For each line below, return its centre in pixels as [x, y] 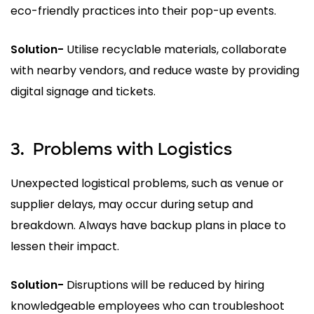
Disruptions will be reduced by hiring [164, 285]
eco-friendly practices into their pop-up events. [143, 11]
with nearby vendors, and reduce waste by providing [155, 70]
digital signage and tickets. [83, 91]
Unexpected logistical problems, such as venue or [147, 183]
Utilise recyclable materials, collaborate [175, 49]
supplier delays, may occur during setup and [132, 204]
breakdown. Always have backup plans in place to [148, 225]
